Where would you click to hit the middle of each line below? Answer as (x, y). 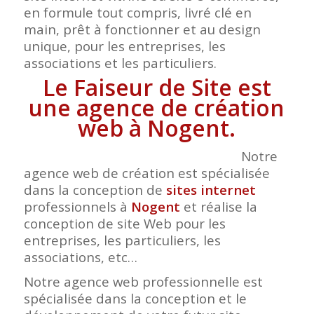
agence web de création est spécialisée (146, 173)
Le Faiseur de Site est (157, 88)
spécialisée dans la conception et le (135, 299)
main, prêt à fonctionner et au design (142, 29)
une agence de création (157, 108)
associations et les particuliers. (120, 63)
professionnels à (77, 207)
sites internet (211, 190)
